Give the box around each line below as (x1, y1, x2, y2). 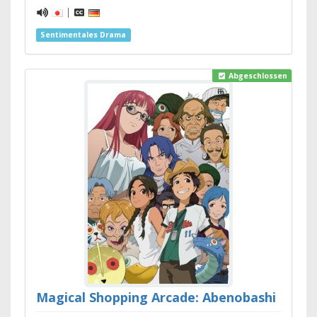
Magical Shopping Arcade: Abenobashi (36, 289, 276, 306)
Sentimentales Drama (40, 30, 127, 40)
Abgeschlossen (226, 71, 287, 81)
